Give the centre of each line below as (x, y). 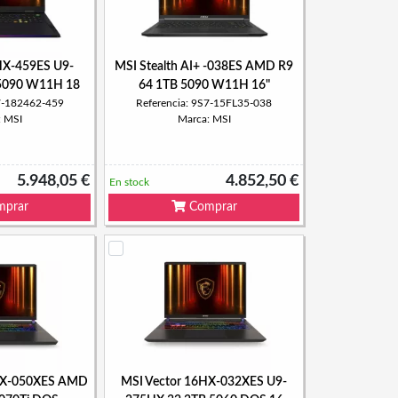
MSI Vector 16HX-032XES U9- (204, 382)
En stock (129, 182)
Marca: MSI (204, 119)
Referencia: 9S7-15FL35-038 (204, 103)
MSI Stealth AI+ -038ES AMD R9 (204, 67)
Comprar (211, 207)
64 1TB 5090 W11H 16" (204, 85)
